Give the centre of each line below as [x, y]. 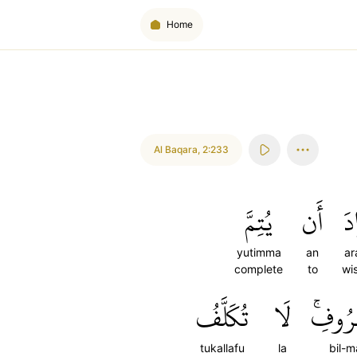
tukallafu [222, 348]
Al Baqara [176, 149]
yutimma [259, 252]
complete [259, 269]
